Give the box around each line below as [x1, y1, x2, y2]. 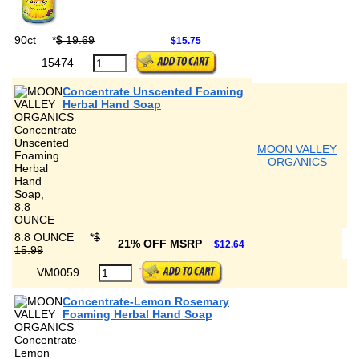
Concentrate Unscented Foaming [63, 85, 244, 98]
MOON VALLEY [257, 143, 337, 155]
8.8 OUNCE [14, 231, 77, 244]
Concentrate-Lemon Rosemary [63, 295, 229, 308]
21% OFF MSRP [118, 237, 205, 250]
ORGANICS [267, 155, 327, 168]
